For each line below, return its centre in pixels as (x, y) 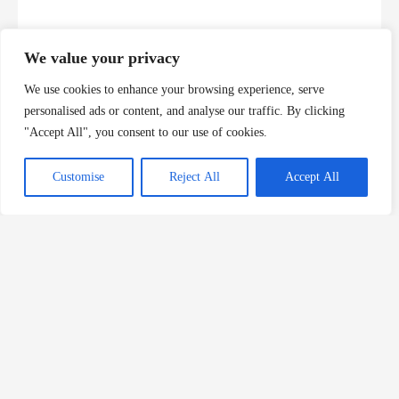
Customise (79, 177)
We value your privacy (102, 58)
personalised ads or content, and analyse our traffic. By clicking (184, 111)
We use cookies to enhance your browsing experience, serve (174, 90)
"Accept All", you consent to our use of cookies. (146, 132)
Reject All (195, 177)
